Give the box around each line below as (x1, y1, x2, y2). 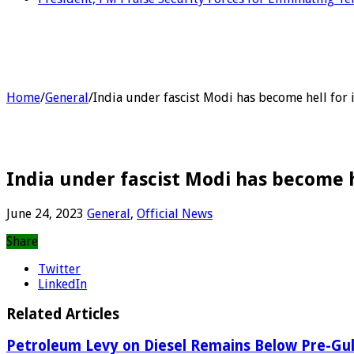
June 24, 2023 (6, 205, 84, 221)
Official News (137, 205, 213, 221)
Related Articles (6, 306, 119, 323)
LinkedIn (38, 276, 87, 292)
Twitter (38, 261, 81, 277)
